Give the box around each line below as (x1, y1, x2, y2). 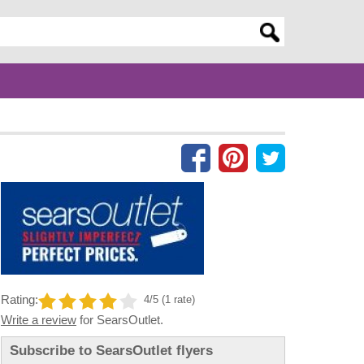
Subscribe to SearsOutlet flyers (10, 343, 213, 358)
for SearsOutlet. (76, 313, 163, 327)
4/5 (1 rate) (144, 293, 195, 306)
